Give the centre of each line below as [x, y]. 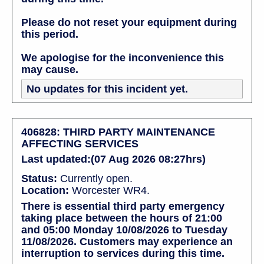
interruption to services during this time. [123, 253]
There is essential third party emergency [123, 206]
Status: [39, 178]
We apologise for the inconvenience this [123, 57]
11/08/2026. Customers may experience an [127, 241]
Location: [45, 190]
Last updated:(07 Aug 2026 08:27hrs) [113, 159]
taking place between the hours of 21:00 [122, 218]
